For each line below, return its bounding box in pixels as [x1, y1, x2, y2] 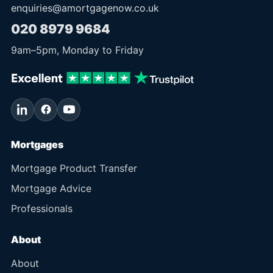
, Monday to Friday [57, 43, 144, 56]
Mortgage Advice [11, 182, 91, 194]
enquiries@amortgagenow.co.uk [11, 1, 159, 14]
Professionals [11, 202, 73, 214]
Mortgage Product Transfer [11, 161, 137, 174]
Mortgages [11, 138, 63, 151]
